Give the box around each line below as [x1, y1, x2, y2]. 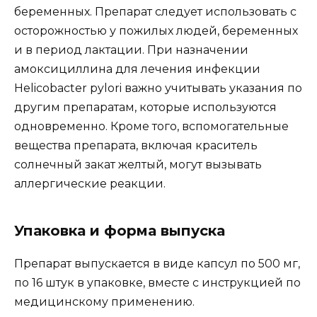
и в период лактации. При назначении [14, 43, 248, 57]
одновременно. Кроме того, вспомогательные [14, 120, 289, 134]
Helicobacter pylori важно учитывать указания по [14, 81, 302, 96]
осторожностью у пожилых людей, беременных [14, 24, 298, 38]
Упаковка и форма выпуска [14, 222, 225, 240]
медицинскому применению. [14, 295, 195, 309]
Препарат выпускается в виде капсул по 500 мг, [14, 257, 300, 271]
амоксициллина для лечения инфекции [14, 62, 260, 76]
